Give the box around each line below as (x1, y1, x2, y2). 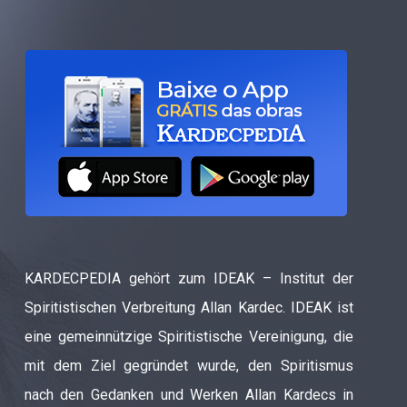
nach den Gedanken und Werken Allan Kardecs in (24, 385, 354, 403)
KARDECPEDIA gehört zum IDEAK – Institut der (24, 269, 354, 287)
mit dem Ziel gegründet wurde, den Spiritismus (24, 356, 354, 374)
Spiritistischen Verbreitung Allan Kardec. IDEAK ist (24, 298, 354, 316)
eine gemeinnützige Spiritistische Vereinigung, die (24, 327, 354, 345)
